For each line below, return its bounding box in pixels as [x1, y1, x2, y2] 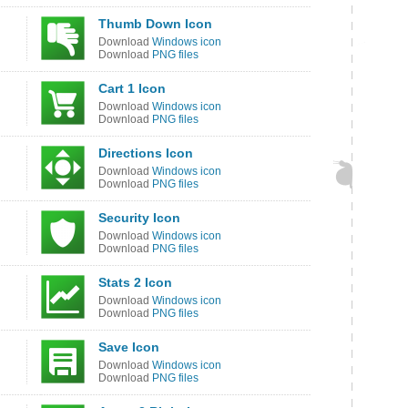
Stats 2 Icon [98, 275, 172, 290]
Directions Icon [98, 146, 193, 160]
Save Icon [98, 340, 159, 354]
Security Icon [98, 210, 180, 225]
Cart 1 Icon [98, 81, 166, 96]
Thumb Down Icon [98, 16, 212, 31]
